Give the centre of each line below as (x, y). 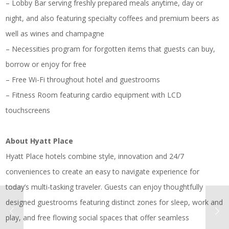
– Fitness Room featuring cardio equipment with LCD (94, 95)
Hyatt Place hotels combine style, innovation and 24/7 (95, 156)
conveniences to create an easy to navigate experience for (103, 171)
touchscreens (28, 110)
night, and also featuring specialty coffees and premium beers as (113, 18)
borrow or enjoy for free (46, 64)
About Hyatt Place (40, 141)
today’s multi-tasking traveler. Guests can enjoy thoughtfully (105, 187)
